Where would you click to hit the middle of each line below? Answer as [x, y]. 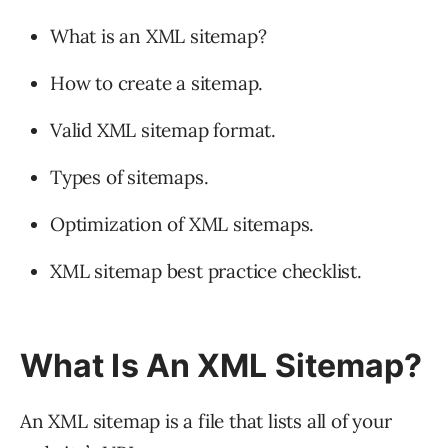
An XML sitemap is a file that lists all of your [206, 421]
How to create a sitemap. [157, 83]
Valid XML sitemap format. [163, 130]
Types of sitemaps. [129, 177]
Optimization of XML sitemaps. [182, 224]
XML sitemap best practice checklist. [206, 271]
